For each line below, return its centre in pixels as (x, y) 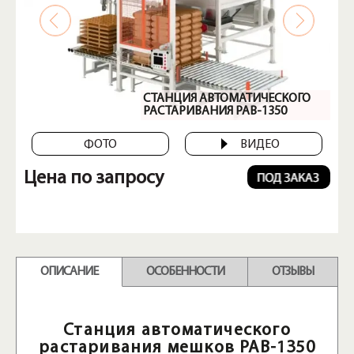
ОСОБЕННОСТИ (185, 271)
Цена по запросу (94, 178)
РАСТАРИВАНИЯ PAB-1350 (215, 111)
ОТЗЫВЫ (293, 271)
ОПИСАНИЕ (69, 271)
